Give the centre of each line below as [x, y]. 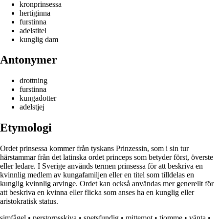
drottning [33, 81]
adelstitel [33, 30]
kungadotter [38, 98]
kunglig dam [39, 39]
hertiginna [35, 13]
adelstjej [32, 107]
